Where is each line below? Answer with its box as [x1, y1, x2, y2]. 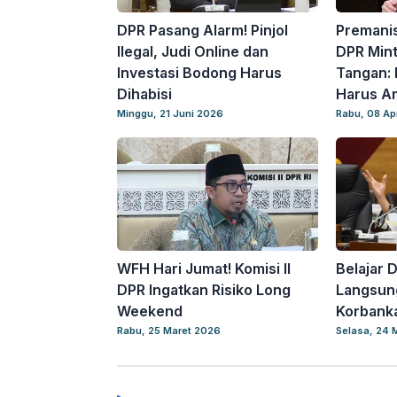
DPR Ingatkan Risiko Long [117, 280, 291, 299]
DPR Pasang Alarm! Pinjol [117, 20, 288, 39]
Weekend [117, 301, 183, 320]
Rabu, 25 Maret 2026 [117, 323, 221, 337]
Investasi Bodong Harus [117, 63, 282, 82]
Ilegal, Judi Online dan [117, 42, 269, 60]
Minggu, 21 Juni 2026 [117, 106, 223, 120]
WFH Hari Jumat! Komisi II [117, 259, 291, 277]
